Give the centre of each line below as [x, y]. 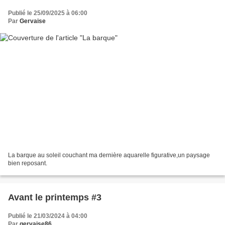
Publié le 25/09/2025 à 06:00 [48, 13]
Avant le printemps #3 [55, 198]
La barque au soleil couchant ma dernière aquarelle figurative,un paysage [109, 155]
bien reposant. [28, 163]
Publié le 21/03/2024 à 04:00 [48, 216]
